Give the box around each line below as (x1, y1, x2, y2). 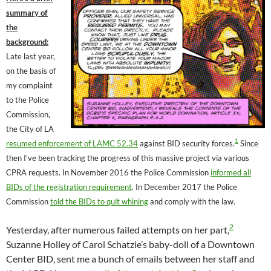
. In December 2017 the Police (132, 181, 237, 192)
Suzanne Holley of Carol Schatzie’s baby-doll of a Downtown (6, 238, 255, 250)
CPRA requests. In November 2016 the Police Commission (6, 167, 211, 177)
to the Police (6, 94, 49, 105)
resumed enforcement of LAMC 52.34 (6, 138, 138, 148)
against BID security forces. (138, 138, 235, 148)
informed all (211, 167, 251, 177)
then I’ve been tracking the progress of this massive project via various (6, 152, 249, 163)
